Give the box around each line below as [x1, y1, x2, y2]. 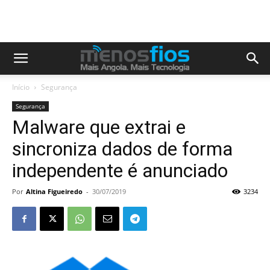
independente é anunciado [12, 159, 228, 182]
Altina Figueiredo [26, 187, 83, 196]
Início [12, 82, 30, 92]
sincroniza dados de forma [12, 137, 233, 160]
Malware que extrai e [12, 116, 186, 139]
